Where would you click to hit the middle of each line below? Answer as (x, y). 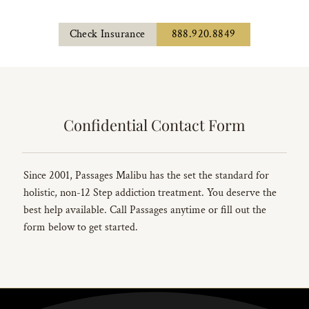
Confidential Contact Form (154, 125)
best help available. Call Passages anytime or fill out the (145, 210)
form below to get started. (81, 228)
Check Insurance (107, 34)
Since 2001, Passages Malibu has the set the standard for (146, 176)
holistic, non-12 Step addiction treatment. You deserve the (150, 193)
